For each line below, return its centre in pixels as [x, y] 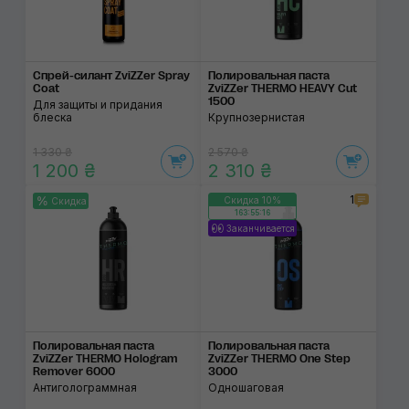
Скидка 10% [252, 200]
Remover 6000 [74, 371]
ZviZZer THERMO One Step [279, 358]
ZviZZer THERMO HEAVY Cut [283, 88]
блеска [52, 117]
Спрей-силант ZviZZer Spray [111, 75]
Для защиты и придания [98, 104]
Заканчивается [261, 228]
